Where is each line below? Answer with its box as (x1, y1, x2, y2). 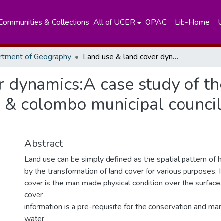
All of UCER (93, 17, 135, 28)
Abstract (24, 137, 63, 150)
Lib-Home (174, 17, 210, 28)
